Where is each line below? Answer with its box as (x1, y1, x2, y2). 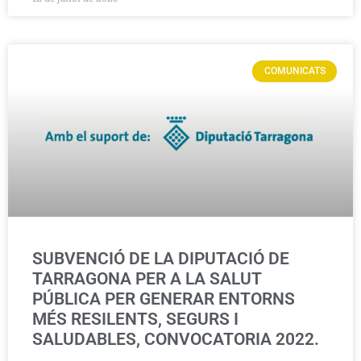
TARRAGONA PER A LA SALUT (32, 269, 261, 289)
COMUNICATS (263, 65, 326, 77)
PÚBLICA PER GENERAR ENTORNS (32, 289, 295, 309)
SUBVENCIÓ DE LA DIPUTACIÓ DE (32, 249, 289, 269)
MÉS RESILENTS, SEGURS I (32, 309, 239, 330)
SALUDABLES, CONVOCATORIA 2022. (32, 330, 319, 350)
